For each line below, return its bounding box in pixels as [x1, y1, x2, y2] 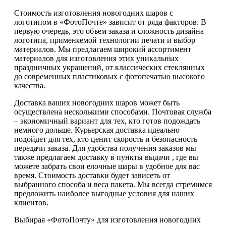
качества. [14, 81, 45, 90]
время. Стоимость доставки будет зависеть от [14, 171, 170, 180]
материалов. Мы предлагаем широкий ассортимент [14, 44, 191, 53]
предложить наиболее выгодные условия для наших [14, 189, 194, 198]
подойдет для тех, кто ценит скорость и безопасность [14, 134, 197, 143]
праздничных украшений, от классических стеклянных [14, 63, 205, 72]
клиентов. [14, 198, 48, 207]
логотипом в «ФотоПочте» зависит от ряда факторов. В [14, 17, 206, 26]
